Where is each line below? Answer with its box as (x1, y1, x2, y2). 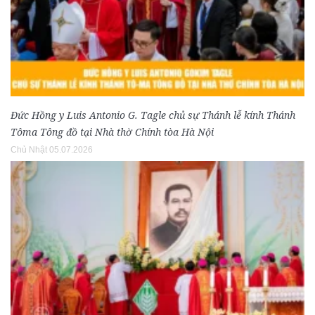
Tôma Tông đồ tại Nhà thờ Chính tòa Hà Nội (11, 125, 214, 139)
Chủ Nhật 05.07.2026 (11, 145, 93, 155)
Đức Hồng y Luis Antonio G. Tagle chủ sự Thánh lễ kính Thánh (11, 108, 295, 122)
